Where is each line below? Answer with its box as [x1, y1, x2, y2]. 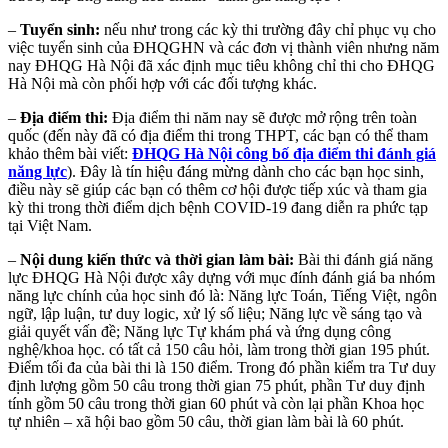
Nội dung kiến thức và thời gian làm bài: [16, 251, 294, 269]
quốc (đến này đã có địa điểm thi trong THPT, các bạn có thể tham [8, 127, 428, 145]
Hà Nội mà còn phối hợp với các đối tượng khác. [8, 75, 317, 93]
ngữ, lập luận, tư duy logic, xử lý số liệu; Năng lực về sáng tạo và [8, 305, 422, 323]
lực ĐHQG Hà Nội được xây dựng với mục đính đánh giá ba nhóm [8, 269, 435, 287]
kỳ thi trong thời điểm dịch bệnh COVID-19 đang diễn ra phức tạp [8, 199, 428, 217]
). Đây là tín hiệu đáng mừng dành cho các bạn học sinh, [67, 163, 424, 181]
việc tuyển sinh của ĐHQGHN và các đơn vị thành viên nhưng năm [8, 39, 439, 57]
